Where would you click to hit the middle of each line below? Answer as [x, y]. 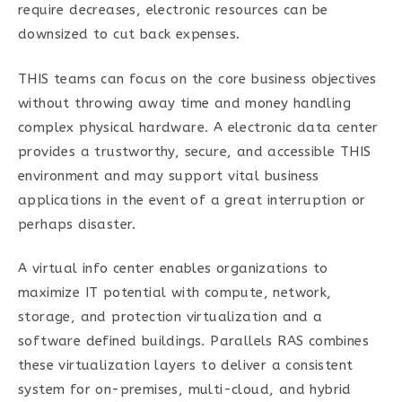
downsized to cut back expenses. [129, 34]
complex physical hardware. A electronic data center [198, 127]
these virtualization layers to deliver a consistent [186, 365]
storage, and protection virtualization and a [170, 317]
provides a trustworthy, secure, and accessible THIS [195, 151]
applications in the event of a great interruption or [192, 200]
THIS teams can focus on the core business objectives [197, 79]
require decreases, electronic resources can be [173, 10]
